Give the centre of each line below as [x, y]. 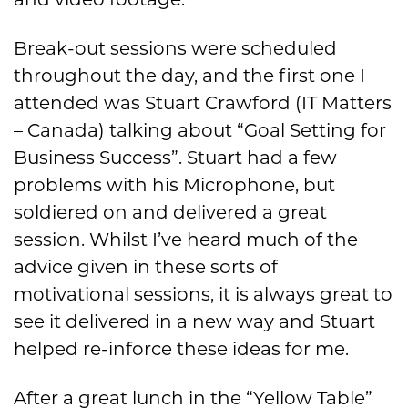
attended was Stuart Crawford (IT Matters [203, 103]
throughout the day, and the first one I [189, 76]
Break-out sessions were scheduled [175, 49]
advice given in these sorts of [146, 267]
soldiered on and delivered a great [170, 213]
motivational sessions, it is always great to [203, 295]
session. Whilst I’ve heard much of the [186, 240]
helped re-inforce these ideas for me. [181, 349]
